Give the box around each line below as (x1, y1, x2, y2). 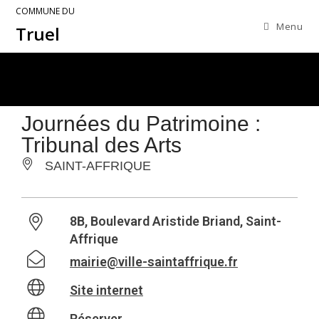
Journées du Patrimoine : (21, 112, 261, 135)
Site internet (70, 283, 143, 298)
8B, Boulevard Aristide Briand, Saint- (70, 214, 281, 229)
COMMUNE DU (16, 5, 75, 17)
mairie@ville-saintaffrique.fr (70, 254, 238, 269)
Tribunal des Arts (21, 133, 182, 157)
